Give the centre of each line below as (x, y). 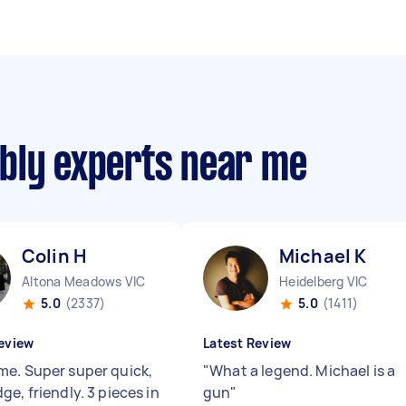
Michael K (323, 256)
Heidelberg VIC (324, 281)
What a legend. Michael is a (303, 371)
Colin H (54, 256)
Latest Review (247, 343)
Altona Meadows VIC (84, 281)
